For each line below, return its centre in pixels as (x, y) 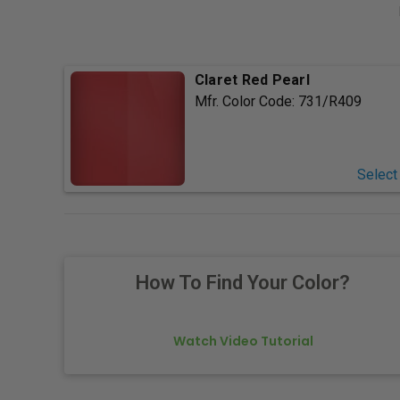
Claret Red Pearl (252, 80)
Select (377, 175)
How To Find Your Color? (243, 283)
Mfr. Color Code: (246, 102)
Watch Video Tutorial (243, 342)
